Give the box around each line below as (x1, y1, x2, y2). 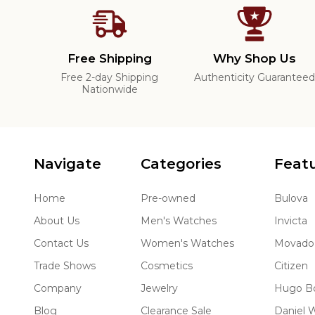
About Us (34, 214, 79, 228)
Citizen (274, 259, 308, 273)
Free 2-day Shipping (60, 71, 159, 84)
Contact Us (34, 237, 89, 250)
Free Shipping (67, 51, 152, 66)
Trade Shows (34, 259, 96, 273)
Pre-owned (141, 192, 196, 205)
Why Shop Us (213, 51, 297, 66)
